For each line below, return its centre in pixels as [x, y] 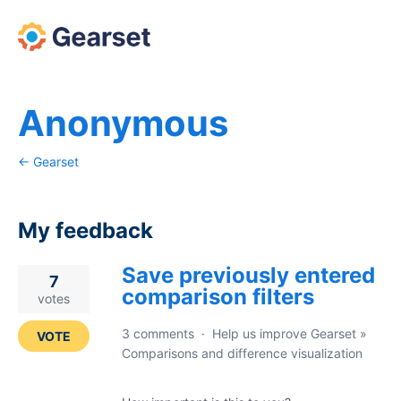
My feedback [85, 230]
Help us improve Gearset [284, 333]
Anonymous [123, 123]
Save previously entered [248, 275]
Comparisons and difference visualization [242, 353]
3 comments [158, 333]
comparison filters [218, 297]
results [40, 297]
